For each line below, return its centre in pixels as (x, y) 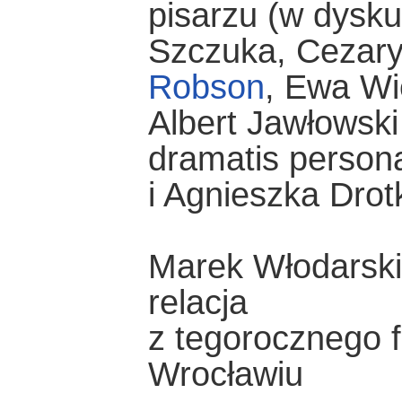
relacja (197, 303)
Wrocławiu (225, 375)
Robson (206, 87)
